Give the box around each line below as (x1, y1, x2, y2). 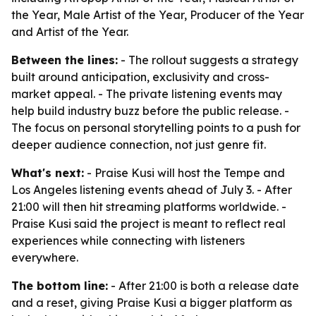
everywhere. (11, 250, 78, 265)
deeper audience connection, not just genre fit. (11, 138, 266, 152)
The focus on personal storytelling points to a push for (11, 121, 300, 135)
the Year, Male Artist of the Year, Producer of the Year (11, 8, 304, 22)
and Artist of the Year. (11, 25, 128, 39)
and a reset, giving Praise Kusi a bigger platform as (11, 296, 292, 310)
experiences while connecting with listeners (11, 233, 245, 248)
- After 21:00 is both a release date (108, 279, 299, 293)
